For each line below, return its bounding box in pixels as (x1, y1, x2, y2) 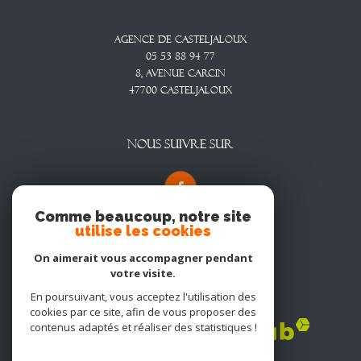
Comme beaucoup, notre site (35, 208, 251, 225)
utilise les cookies (75, 222, 211, 239)
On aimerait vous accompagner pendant (33, 251, 253, 265)
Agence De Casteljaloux (121, 33, 247, 45)
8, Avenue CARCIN (135, 67, 226, 79)
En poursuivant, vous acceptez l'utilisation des (30, 289, 256, 304)
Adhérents (144, 290, 217, 305)
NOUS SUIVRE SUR (127, 136, 234, 151)
